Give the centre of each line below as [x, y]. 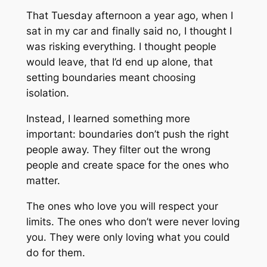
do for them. [55, 252]
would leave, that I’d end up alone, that [119, 62]
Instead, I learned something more [108, 119]
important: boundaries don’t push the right [127, 134]
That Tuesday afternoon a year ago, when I [129, 16]
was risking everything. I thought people [121, 47]
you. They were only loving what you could [128, 237]
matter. [43, 181]
